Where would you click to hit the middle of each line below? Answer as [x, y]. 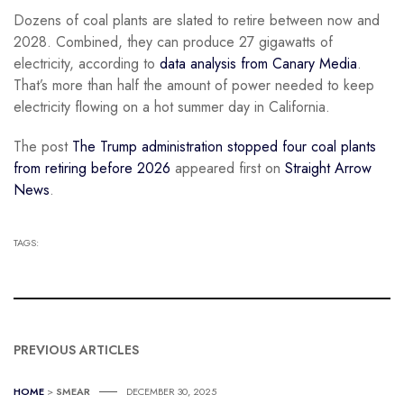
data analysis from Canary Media [258, 63]
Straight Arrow [328, 168]
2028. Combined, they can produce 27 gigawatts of [173, 41]
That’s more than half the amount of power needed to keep [194, 85]
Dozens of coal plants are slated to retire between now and [197, 20]
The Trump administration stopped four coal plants [224, 146]
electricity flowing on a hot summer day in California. [172, 106]
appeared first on [228, 168]
